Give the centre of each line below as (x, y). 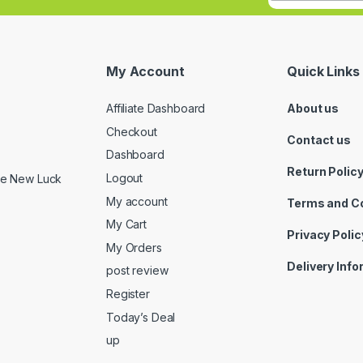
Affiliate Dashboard (156, 109)
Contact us (319, 140)
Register (128, 293)
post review (137, 271)
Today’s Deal (141, 317)
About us (313, 109)
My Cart (127, 224)
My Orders (134, 247)
